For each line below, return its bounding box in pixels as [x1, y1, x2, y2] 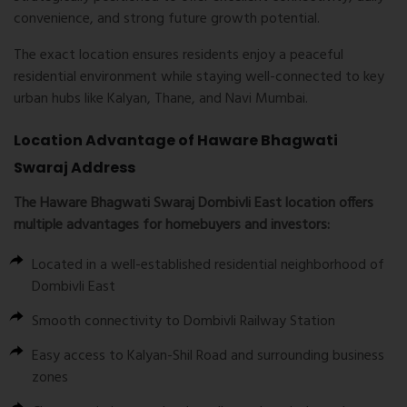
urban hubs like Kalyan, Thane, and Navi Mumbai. [14, 87, 308, 112]
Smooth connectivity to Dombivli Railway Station [32, 310, 335, 334]
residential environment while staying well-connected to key [14, 65, 384, 90]
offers [335, 192, 373, 216]
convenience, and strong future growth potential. [14, 7, 320, 32]
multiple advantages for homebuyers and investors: [14, 213, 330, 238]
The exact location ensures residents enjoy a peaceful [14, 44, 343, 68]
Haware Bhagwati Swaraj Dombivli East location [40, 192, 335, 216]
